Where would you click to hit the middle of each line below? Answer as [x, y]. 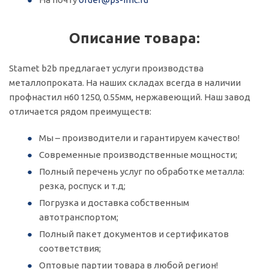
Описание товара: [134, 38]
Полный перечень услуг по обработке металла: [142, 171]
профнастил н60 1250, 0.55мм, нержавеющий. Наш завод [130, 97]
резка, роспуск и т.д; [82, 186]
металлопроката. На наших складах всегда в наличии [125, 83]
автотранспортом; [79, 217]
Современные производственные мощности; [138, 155]
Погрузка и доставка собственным [114, 203]
